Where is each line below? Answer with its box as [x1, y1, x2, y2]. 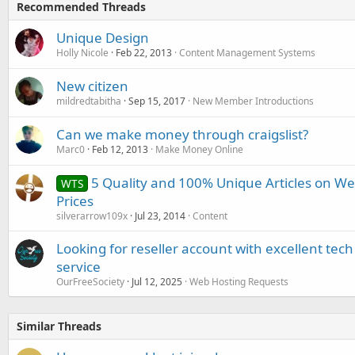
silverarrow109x [56, 208, 128, 223]
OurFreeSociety [56, 274, 124, 288]
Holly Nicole [56, 45, 109, 59]
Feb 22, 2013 [116, 45, 172, 59]
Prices [56, 191, 94, 210]
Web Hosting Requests [189, 274, 288, 288]
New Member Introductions [193, 94, 314, 108]
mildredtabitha [56, 94, 121, 108]
